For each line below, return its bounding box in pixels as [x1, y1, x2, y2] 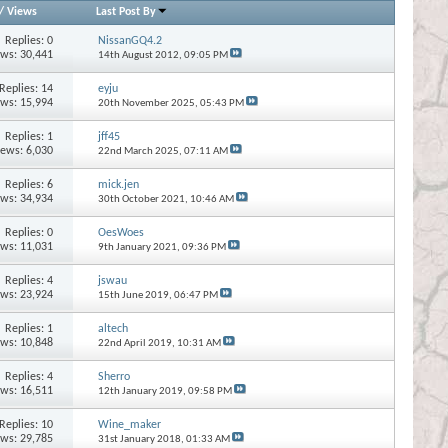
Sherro [97, 370, 130, 383]
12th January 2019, [97, 385, 188, 397]
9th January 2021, [97, 241, 182, 253]
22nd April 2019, [97, 337, 177, 349]
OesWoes [97, 226, 144, 239]
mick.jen [97, 178, 139, 191]
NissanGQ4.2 [97, 34, 162, 47]
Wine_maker [97, 418, 161, 431]
